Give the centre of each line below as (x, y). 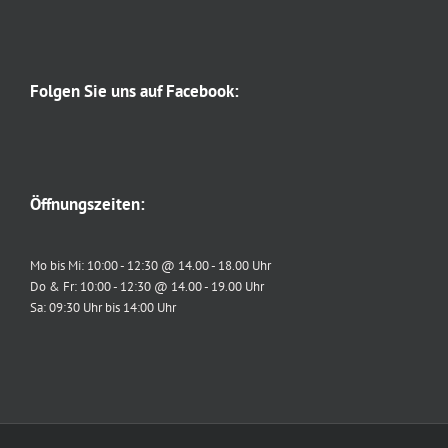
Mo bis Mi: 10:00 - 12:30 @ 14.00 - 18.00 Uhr (150, 265)
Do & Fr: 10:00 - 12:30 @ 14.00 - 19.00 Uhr (147, 286)
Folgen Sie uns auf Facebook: (134, 90)
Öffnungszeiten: (87, 203)
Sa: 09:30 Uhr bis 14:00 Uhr (103, 307)
